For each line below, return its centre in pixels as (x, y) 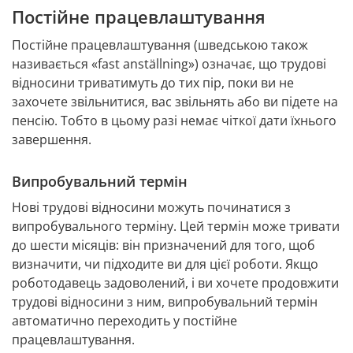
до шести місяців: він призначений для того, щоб (163, 245)
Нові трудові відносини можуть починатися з (151, 208)
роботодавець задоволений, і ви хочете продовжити (175, 283)
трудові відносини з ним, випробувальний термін (165, 302)
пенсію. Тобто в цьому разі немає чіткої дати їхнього (174, 121)
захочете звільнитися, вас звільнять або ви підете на (175, 102)
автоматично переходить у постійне (124, 321)
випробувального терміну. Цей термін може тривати (176, 227)
